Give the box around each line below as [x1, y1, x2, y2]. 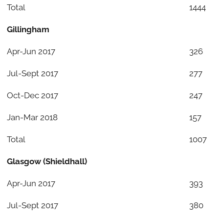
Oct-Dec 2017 [6, 90, 58, 100]
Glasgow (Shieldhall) [6, 156, 87, 166]
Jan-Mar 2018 [6, 112, 58, 122]
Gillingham [6, 24, 49, 34]
